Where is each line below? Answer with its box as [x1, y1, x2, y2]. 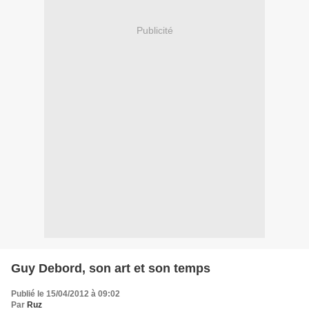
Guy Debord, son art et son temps [11, 261, 210, 275]
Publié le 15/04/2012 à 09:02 [11, 288, 120, 299]
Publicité [136, 25, 173, 37]
